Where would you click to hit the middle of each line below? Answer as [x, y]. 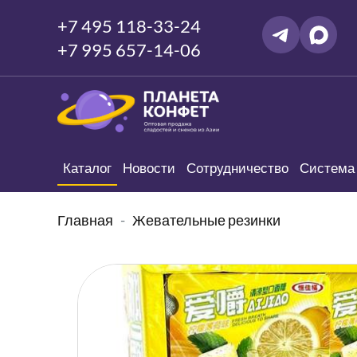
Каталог [87, 168]
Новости [149, 168]
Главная [85, 220]
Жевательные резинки [206, 220]
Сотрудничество [237, 168]
